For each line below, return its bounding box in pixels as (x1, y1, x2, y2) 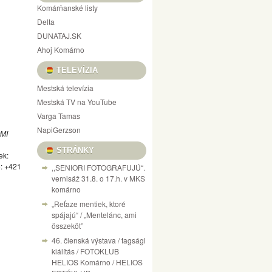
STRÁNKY (56, 146, 94, 155)
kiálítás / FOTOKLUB (52, 246, 119, 256)
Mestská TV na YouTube (37, 97, 117, 107)
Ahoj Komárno (37, 44, 84, 55)
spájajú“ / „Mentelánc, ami (52, 209, 137, 220)
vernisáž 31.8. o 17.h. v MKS (52, 173, 145, 183)
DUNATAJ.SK (37, 30, 81, 41)
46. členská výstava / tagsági (52, 235, 146, 245)
